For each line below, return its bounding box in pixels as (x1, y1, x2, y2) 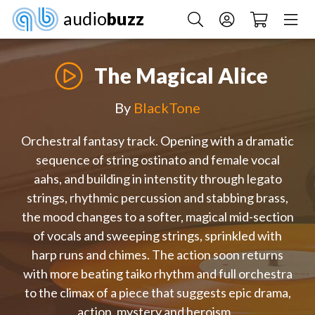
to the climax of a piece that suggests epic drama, (24, 285, 291, 301)
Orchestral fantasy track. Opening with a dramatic (21, 133, 294, 149)
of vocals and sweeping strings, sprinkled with (33, 228, 282, 244)
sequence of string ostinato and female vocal (35, 152, 280, 168)
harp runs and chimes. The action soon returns (32, 247, 283, 263)
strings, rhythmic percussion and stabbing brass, (27, 190, 288, 206)
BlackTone (134, 99, 200, 117)
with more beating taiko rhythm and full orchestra (22, 266, 292, 282)
